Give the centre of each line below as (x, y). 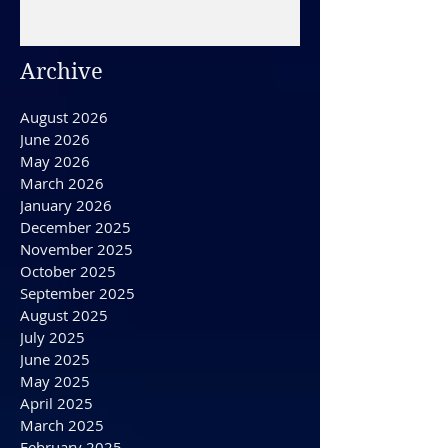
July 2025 (52, 407)
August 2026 (64, 187)
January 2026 (66, 275)
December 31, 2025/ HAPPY (189, 24)
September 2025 (77, 363)
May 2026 (55, 231)
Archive (61, 141)
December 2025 (75, 297)
